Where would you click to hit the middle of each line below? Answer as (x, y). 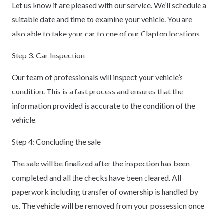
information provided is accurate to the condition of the (103, 105)
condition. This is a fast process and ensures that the (97, 91)
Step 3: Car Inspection (48, 55)
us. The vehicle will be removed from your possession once (108, 205)
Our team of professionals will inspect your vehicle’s (97, 77)
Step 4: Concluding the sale (56, 141)
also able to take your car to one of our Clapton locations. (106, 33)
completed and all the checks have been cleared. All (96, 177)
